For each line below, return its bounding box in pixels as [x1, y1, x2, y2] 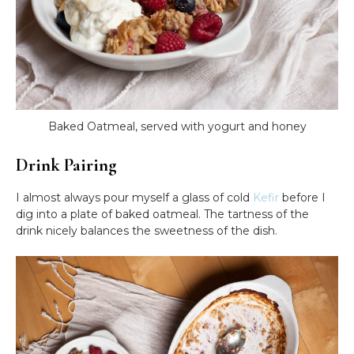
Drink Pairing [16, 153, 117, 176]
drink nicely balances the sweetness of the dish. [16, 223, 277, 238]
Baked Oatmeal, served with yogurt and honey [47, 119, 307, 134]
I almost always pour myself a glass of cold [16, 190, 253, 205]
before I [279, 190, 326, 205]
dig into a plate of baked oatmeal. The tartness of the [16, 206, 309, 221]
